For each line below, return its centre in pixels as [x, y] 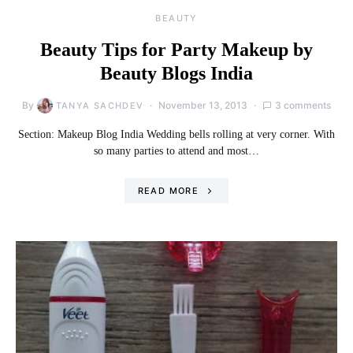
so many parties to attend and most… [176, 151]
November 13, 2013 [203, 105]
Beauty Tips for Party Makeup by [176, 50]
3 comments [303, 105]
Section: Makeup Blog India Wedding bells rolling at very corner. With [176, 134]
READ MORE [168, 191]
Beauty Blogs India [176, 73]
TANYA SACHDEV [100, 106]
